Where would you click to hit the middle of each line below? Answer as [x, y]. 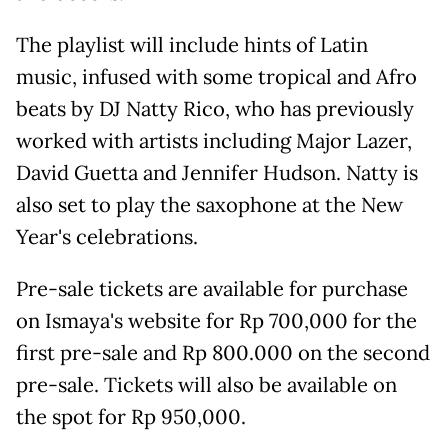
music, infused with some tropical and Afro [216, 77]
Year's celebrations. [107, 237]
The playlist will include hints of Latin [192, 45]
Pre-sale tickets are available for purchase [212, 289]
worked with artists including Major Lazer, [214, 141]
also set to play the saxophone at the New [209, 205]
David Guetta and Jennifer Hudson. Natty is [217, 173]
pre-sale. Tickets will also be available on [206, 385]
